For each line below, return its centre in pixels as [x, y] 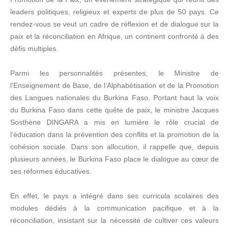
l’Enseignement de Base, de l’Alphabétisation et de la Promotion [114, 85]
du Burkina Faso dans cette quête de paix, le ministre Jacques [114, 110]
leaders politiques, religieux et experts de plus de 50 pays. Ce [114, 12]
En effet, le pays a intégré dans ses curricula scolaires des [114, 196]
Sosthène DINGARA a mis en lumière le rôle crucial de [114, 122]
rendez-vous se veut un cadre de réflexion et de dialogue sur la [114, 24]
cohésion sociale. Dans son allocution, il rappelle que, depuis [114, 147]
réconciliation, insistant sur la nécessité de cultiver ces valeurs [114, 220]
